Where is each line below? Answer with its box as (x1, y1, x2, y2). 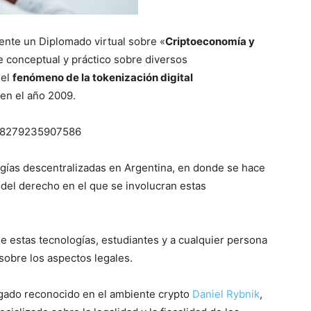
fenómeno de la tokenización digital (12, 71, 193, 84)
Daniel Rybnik (192, 287, 260, 301)
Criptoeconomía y (165, 35, 255, 48)
